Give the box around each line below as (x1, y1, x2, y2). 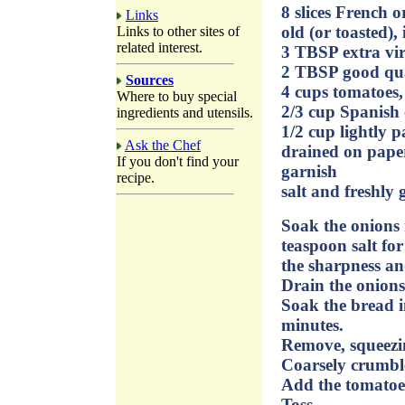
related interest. (117, 40, 202, 55)
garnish (281, 161, 337, 181)
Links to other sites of (117, 24, 240, 39)
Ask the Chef (125, 137, 201, 153)
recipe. (117, 170, 155, 185)
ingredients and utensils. (117, 105, 253, 120)
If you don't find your (117, 154, 239, 169)
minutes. (281, 315, 344, 334)
